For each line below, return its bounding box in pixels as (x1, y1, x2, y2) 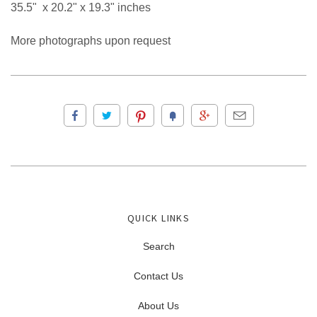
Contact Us (134, 270, 183, 282)
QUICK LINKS (127, 211, 190, 224)
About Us (138, 299, 179, 311)
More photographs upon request (11, 34, 171, 47)
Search (142, 240, 175, 252)
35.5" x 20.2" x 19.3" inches (11, 1, 151, 14)
